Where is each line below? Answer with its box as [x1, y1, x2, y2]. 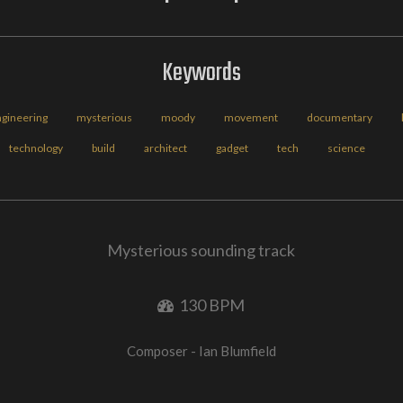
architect [143, 141, 187, 156]
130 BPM [174, 295, 246, 316]
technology [8, 141, 63, 156]
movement [224, 111, 279, 125]
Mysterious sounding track [107, 240, 296, 261]
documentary [307, 111, 373, 125]
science [327, 141, 365, 156]
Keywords [161, 54, 241, 94]
